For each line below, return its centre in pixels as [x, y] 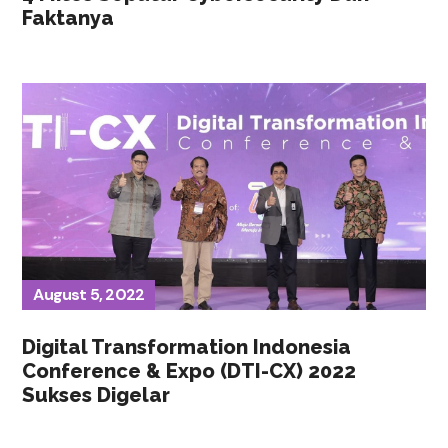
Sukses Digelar [96, 394]
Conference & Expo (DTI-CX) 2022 [189, 370]
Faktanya [68, 18]
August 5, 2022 [89, 294]
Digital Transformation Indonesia [187, 346]
